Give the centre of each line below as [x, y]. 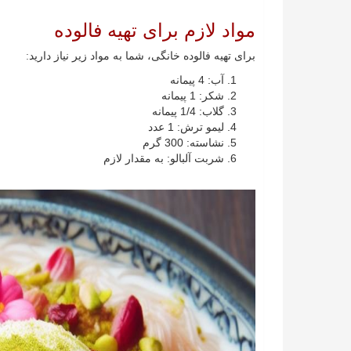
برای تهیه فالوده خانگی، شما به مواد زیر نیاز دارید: [141, 56]
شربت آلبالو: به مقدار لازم [164, 158]
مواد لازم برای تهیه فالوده [155, 30]
